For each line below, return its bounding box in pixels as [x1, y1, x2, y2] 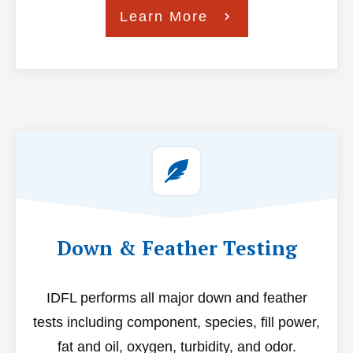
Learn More [119, 8, 208, 24]
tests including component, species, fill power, [33, 314, 320, 330]
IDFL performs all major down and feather [46, 289, 307, 306]
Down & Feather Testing [56, 234, 297, 261]
